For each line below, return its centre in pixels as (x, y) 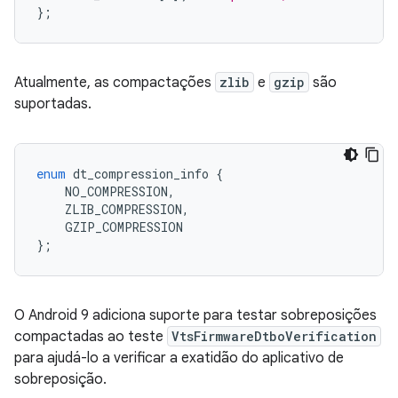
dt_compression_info (141, 173)
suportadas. (53, 103)
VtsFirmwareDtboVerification (274, 336)
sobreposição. (60, 379)
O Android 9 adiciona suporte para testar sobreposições (195, 315)
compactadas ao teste (91, 336)
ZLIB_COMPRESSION (109, 209)
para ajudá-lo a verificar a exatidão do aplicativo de (179, 358)
